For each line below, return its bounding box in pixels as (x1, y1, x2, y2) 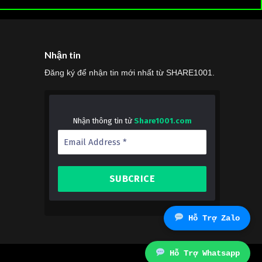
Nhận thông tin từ (73, 116, 134, 125)
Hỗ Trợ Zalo (184, 213, 240, 223)
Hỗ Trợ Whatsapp (165, 249, 240, 258)
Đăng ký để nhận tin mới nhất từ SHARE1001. (44, 68, 215, 78)
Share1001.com (134, 116, 192, 125)
